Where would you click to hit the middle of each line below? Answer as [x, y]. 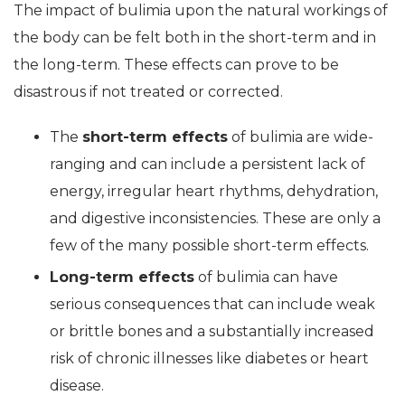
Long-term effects [122, 277]
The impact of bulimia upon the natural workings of [201, 10]
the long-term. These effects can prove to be [176, 65]
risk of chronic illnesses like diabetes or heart [209, 358]
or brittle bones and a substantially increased [212, 331]
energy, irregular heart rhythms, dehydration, [214, 191]
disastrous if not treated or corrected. [148, 92]
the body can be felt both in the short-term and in [195, 38]
